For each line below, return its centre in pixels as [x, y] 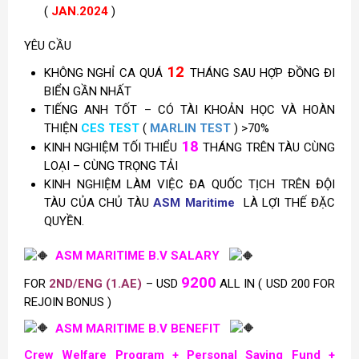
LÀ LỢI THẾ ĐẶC [284, 203]
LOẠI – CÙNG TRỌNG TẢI [111, 166]
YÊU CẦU [48, 46]
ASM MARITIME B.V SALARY [137, 256]
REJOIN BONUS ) [69, 302]
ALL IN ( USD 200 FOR [276, 283]
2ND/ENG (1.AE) [96, 283]
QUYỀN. [64, 222]
